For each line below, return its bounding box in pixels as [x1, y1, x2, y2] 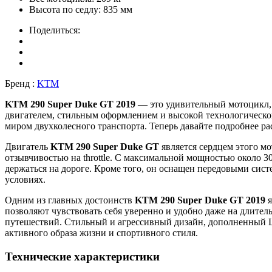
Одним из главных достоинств [5, 195, 135, 206]
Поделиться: [29, 25, 80, 36]
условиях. [5, 174, 46, 185]
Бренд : [5, 78, 37, 89]
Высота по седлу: [29, 4, 101, 15]
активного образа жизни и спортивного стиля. [5, 228, 198, 239]
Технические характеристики [5, 250, 160, 263]
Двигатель [5, 141, 50, 152]
